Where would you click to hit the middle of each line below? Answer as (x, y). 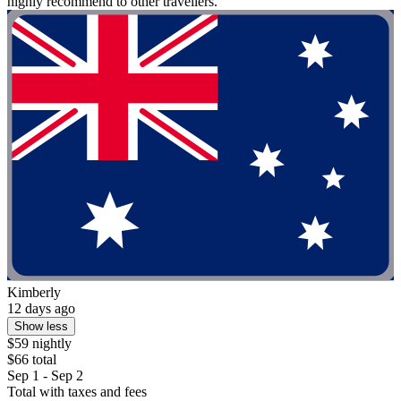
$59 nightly (39, 343)
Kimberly (34, 292)
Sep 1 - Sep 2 (45, 375)
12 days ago (41, 308)
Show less (41, 326)
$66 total (32, 359)
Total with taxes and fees (77, 391)
